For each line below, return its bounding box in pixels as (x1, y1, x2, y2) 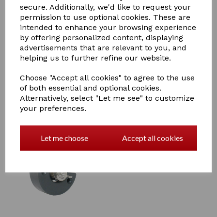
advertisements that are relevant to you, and (20, 43, 187, 52)
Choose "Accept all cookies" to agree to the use (20, 73, 195, 82)
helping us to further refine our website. (20, 53, 171, 62)
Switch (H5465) (116, 135, 155, 146)
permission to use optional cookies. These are (20, 13, 191, 22)
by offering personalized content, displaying (20, 33, 184, 42)
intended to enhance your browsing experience (20, 23, 197, 32)
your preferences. (20, 104, 87, 113)
